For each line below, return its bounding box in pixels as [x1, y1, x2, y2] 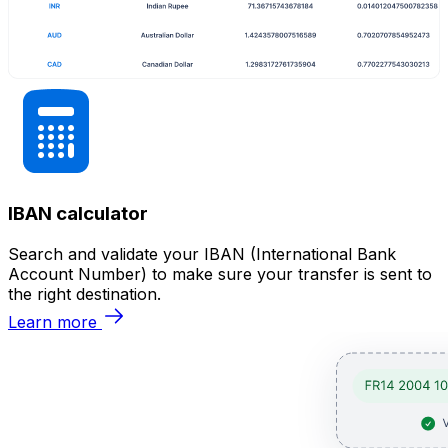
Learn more [8, 311, 97, 332]
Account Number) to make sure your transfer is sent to [8, 263, 432, 284]
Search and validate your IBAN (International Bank [8, 243, 396, 264]
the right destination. [8, 283, 161, 304]
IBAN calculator [8, 202, 148, 226]
